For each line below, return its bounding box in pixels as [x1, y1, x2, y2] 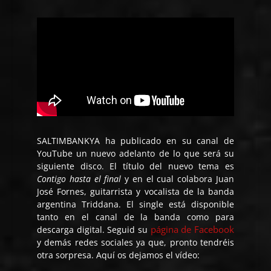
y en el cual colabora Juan [121, 173, 234, 185]
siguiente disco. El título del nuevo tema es [37, 160, 234, 172]
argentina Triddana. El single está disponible [37, 198, 234, 211]
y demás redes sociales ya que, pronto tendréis [37, 237, 234, 249]
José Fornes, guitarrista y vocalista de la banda [37, 186, 234, 198]
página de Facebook [150, 223, 234, 236]
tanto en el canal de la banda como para [37, 211, 234, 223]
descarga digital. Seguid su [37, 224, 151, 236]
